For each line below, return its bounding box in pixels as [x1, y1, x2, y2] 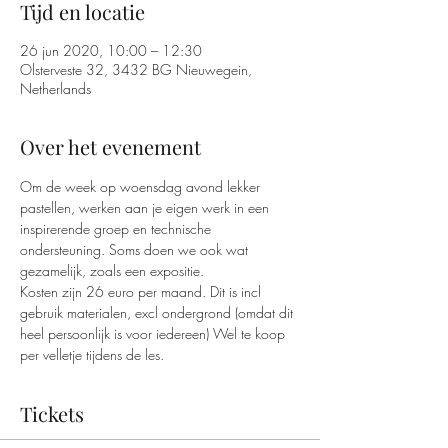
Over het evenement [20, 133, 201, 161]
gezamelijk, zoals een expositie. [20, 261, 204, 281]
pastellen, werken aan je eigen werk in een [20, 198, 273, 218]
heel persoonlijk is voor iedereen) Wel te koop [20, 324, 289, 344]
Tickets [20, 400, 84, 428]
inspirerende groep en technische [20, 219, 215, 239]
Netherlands [20, 79, 91, 99]
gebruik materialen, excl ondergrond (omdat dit [20, 303, 297, 323]
